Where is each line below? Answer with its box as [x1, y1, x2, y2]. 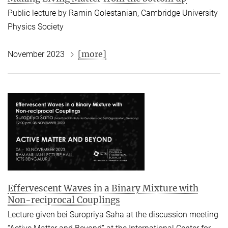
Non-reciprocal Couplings [8, 194, 120, 206]
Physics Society [8, 22, 64, 32]
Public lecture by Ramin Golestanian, [8, 8, 141, 18]
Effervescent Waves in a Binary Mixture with [8, 182, 198, 194]
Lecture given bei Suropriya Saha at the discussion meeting [8, 210, 218, 220]
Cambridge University [141, 8, 218, 18]
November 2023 [8, 49, 65, 60]
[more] [78, 49, 106, 60]
